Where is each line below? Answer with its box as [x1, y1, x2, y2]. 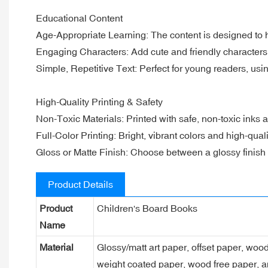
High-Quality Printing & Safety [36, 96, 163, 107]
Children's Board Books [96, 202, 197, 214]
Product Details [48, 178, 113, 190]
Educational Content [36, 12, 123, 23]
